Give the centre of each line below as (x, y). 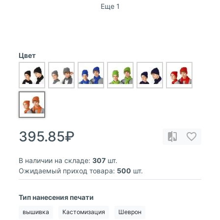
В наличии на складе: (55, 160)
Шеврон (130, 212)
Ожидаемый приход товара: (67, 170)
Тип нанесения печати (56, 197)
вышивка (36, 212)
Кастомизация (84, 212)
